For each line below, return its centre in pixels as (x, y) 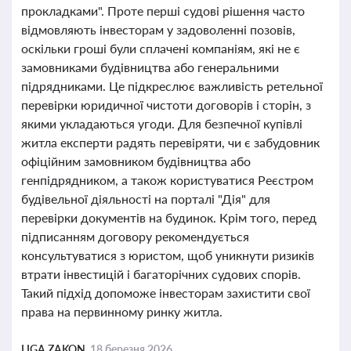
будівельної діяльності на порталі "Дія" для (146, 199)
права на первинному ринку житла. (122, 311)
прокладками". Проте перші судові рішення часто (163, 11)
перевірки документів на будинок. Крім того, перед (169, 217)
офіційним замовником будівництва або (136, 161)
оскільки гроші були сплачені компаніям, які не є (161, 48)
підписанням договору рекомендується (135, 236)
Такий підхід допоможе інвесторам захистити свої (166, 293)
